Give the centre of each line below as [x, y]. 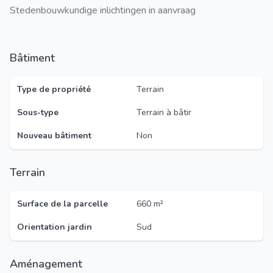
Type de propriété [54, 89]
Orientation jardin [55, 227]
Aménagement [50, 264]
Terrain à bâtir [164, 112]
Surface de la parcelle [62, 204]
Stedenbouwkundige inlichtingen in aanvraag [103, 10]
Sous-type [38, 112]
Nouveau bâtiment [54, 136]
